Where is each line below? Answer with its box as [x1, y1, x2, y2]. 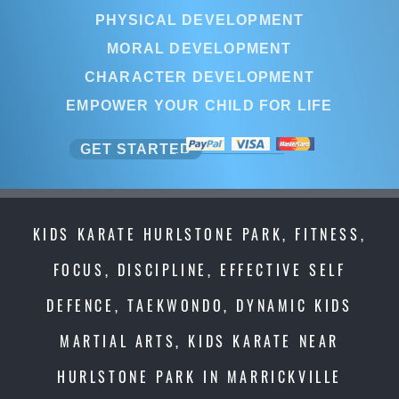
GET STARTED [79, 141, 191, 157]
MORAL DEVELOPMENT [107, 40, 292, 56]
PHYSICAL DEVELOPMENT [94, 12, 305, 28]
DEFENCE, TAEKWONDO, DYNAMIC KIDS [46, 295, 353, 316]
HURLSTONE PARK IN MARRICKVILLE [56, 366, 342, 387]
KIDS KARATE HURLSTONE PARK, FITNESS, [32, 224, 367, 245]
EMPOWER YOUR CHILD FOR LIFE [100, 97, 367, 113]
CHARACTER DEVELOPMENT [84, 69, 315, 85]
